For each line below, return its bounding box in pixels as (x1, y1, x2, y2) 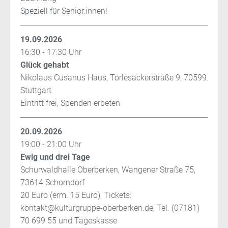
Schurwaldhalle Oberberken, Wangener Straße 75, (20, 165, 195, 175)
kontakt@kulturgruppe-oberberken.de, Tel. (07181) (20, 203, 199, 213)
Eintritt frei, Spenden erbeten (20, 98, 120, 108)
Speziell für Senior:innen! (20, 6, 107, 16)
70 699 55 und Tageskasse (20, 216, 117, 226)
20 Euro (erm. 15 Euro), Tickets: (20, 190, 131, 201)
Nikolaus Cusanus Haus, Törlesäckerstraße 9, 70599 (20, 73, 207, 83)
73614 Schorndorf (20, 178, 84, 188)
